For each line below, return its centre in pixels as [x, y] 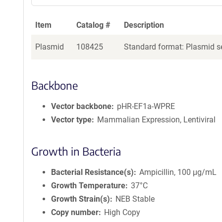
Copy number [75, 212]
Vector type [71, 120]
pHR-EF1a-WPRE [146, 106]
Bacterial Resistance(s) [92, 172]
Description [144, 25]
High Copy [122, 212]
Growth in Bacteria [76, 151]
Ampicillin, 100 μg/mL [178, 172]
